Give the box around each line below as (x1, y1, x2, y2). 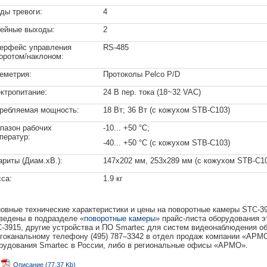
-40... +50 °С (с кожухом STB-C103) (103, 138, 230, 147)
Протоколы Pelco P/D (103, 70, 180, 79)
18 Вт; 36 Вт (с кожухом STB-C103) (103, 105, 230, 114)
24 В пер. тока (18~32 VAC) (103, 88, 201, 97)
